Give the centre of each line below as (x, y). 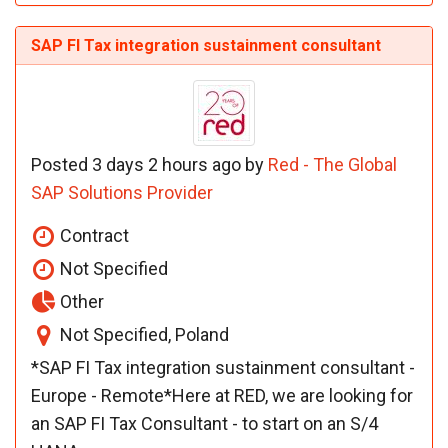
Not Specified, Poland (142, 334)
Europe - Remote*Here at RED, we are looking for (222, 395)
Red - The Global (332, 164)
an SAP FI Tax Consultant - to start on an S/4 (204, 423)
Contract (92, 235)
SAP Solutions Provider (122, 192)
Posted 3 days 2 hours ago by (149, 164)
